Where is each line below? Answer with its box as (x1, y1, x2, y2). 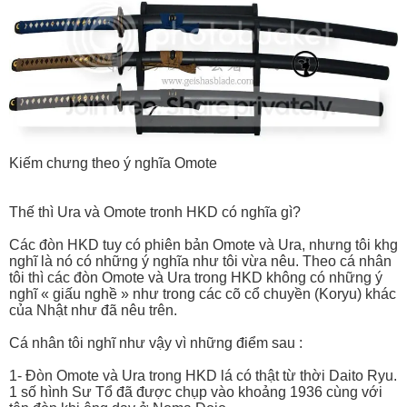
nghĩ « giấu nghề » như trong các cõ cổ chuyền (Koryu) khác (9, 285, 396, 302)
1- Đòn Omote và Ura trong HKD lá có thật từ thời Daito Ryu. (9, 367, 397, 383)
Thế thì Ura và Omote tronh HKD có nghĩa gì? (9, 203, 301, 220)
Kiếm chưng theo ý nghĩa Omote (9, 154, 217, 171)
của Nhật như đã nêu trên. (9, 302, 177, 318)
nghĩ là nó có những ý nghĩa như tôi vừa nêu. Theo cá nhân (9, 253, 392, 269)
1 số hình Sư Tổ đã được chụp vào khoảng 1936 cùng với (9, 383, 382, 400)
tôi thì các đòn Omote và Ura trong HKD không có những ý (9, 269, 382, 285)
